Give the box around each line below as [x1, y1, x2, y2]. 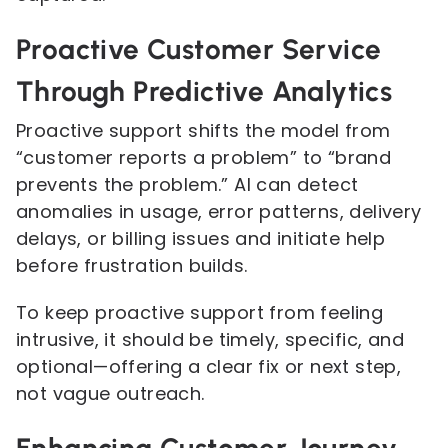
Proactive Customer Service [16, 32, 382, 66]
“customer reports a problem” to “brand [16, 145, 392, 170]
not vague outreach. [16, 381, 205, 406]
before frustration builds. [16, 253, 248, 278]
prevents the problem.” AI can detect [16, 172, 359, 197]
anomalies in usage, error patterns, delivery [16, 199, 422, 224]
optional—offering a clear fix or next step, [16, 354, 402, 379]
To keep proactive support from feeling [16, 300, 384, 325]
